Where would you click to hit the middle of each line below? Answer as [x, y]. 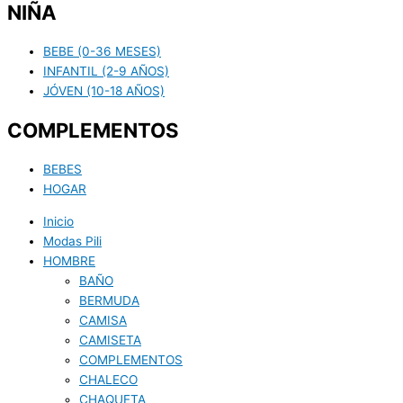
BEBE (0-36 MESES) [102, 52]
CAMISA [103, 320]
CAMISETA [110, 340]
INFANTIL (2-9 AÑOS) [106, 72]
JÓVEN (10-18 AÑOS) [104, 91]
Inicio [58, 221]
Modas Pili [72, 241]
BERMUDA [109, 300]
